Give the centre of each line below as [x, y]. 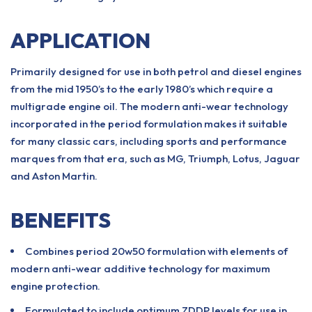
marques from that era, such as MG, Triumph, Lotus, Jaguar [155, 158]
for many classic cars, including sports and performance [149, 141]
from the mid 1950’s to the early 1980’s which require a [142, 89]
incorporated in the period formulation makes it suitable [149, 124]
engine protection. [55, 286]
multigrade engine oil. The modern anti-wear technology [149, 106]
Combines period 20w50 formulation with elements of [156, 251]
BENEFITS [61, 220]
